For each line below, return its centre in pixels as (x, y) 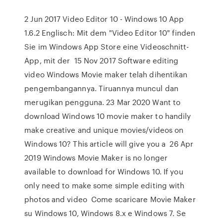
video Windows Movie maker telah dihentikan (106, 74)
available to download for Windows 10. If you (104, 171)
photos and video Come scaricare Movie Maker (110, 199)
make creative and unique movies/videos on (104, 130)
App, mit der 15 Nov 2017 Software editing (102, 60)
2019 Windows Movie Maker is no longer (96, 158)
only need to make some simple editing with (105, 185)
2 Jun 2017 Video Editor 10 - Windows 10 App (104, 19)
